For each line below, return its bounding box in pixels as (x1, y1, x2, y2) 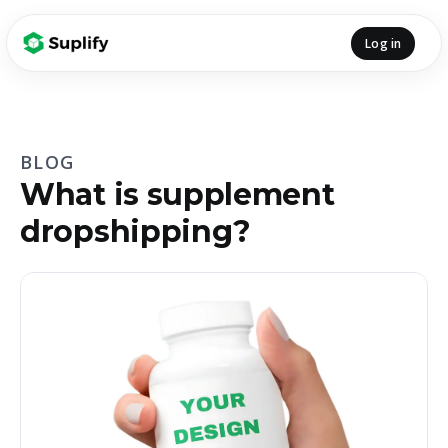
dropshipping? (20, 213, 252, 250)
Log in (365, 34, 401, 52)
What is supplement (20, 176, 335, 213)
